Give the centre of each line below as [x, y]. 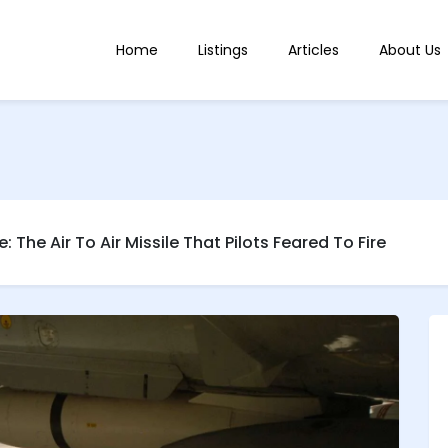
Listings [222, 49]
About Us [409, 49]
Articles [313, 49]
